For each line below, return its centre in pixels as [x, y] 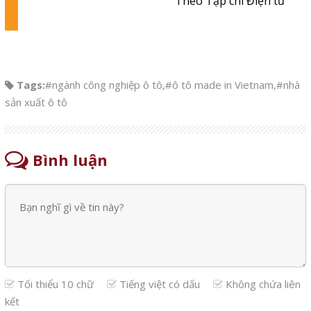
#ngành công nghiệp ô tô [103, 85]
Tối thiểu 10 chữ [55, 284]
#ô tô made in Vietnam [219, 85]
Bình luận [68, 160]
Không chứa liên [261, 284]
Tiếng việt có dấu [159, 284]
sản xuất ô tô [36, 102]
